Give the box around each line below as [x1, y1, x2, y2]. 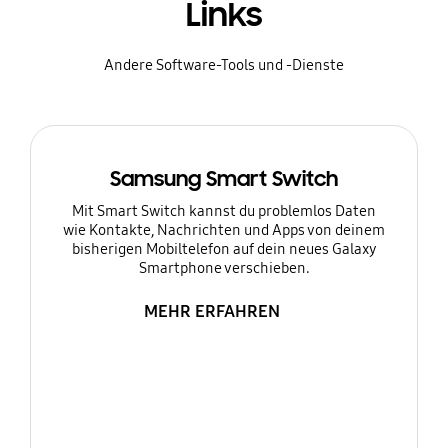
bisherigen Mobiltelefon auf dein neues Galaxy [71, 240, 377, 259]
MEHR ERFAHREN [143, 301, 280, 323]
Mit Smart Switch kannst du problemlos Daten [72, 202, 376, 221]
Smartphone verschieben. [138, 259, 310, 278]
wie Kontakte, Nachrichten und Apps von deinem [63, 221, 385, 240]
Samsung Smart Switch [110, 166, 338, 193]
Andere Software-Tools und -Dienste [104, 56, 344, 75]
